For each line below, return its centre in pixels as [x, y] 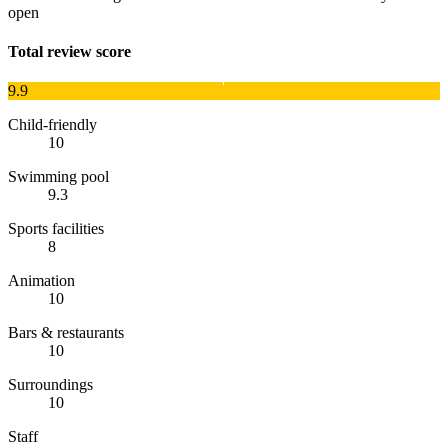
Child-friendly [52, 125]
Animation [41, 281]
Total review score [69, 51]
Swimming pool [58, 177]
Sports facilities [56, 229]
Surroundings [50, 385]
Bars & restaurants [66, 333]
